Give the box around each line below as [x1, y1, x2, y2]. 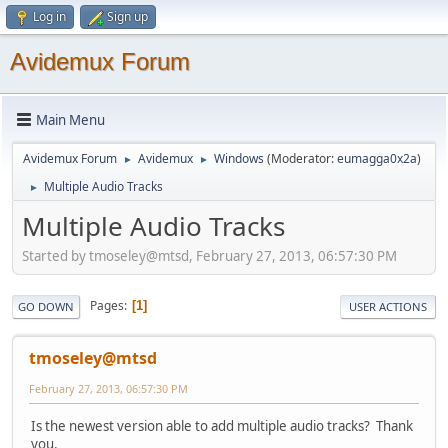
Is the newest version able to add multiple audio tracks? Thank [31, 416, 413, 435]
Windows [214, 150, 264, 167]
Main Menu [36, 110, 105, 129]
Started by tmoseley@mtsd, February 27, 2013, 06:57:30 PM [22, 246, 397, 265]
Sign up [107, 8, 148, 25]
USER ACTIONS [349, 298, 427, 314]
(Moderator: [267, 150, 337, 167]
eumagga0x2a [337, 150, 417, 167]
